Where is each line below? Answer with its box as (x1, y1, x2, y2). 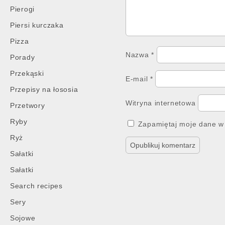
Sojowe (10, 214, 36, 222)
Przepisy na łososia (10, 85, 78, 93)
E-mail (126, 75, 150, 83)
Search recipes (10, 182, 63, 190)
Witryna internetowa (126, 99, 196, 107)
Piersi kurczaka (10, 21, 64, 29)
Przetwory (10, 101, 45, 109)
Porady (10, 53, 35, 61)
